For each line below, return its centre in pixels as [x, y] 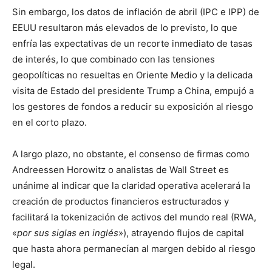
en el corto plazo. [49, 122]
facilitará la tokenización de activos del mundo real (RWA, [134, 217]
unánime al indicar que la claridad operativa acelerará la [131, 185]
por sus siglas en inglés [68, 233]
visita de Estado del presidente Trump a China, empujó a [133, 91]
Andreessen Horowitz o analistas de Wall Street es [121, 170]
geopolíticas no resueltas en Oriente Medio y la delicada [132, 75]
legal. [24, 264]
